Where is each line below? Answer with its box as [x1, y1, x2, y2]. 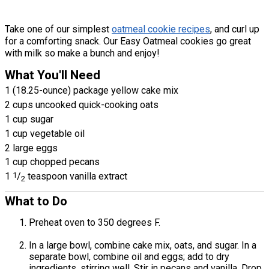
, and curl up [210, 23, 259, 35]
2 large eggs [5, 142, 58, 154]
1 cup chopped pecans [5, 156, 100, 168]
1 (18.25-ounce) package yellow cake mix [5, 85, 178, 97]
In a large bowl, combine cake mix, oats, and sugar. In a [29, 239, 256, 251]
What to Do [5, 193, 67, 208]
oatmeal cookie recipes [112, 23, 210, 35]
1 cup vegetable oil [5, 127, 85, 139]
